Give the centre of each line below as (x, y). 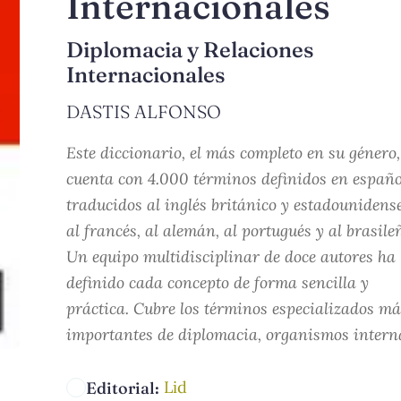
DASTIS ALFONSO (144, 111)
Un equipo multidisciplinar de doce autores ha (231, 256)
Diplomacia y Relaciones (190, 49)
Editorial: (123, 388)
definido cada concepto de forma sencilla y (218, 282)
